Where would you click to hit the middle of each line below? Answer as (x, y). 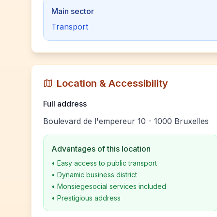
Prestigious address (89, 198)
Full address (65, 104)
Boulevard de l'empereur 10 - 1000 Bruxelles (126, 121)
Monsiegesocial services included (112, 186)
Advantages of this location (101, 149)
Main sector (73, 11)
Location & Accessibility (112, 83)
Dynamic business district (97, 175)
